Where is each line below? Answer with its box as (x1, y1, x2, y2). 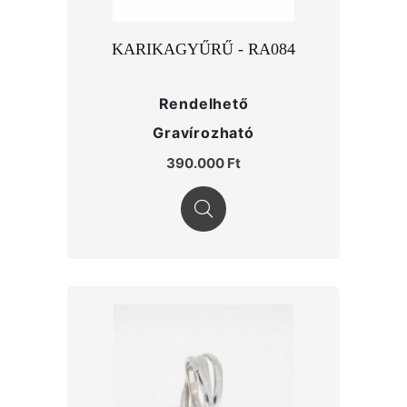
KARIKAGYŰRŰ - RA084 (112, 40, 295, 58)
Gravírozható (153, 124, 254, 142)
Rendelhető (158, 94, 249, 113)
